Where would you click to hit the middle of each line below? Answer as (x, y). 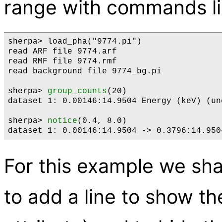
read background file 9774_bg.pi (85, 71)
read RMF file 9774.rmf (62, 61)
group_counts (77, 91)
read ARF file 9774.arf (62, 51)
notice (62, 121)
